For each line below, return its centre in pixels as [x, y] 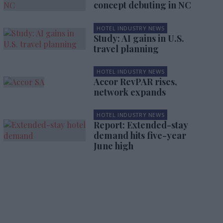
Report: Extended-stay [141, 125]
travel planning [126, 49]
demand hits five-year [140, 135]
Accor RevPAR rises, [135, 82]
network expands [129, 92]
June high [113, 146]
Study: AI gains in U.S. [139, 38]
